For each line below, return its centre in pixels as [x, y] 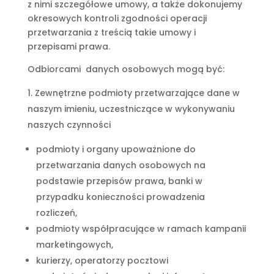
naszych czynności [69, 125]
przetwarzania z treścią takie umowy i [111, 32]
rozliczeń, [56, 213]
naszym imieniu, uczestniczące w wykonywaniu [131, 109]
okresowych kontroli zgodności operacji [117, 18]
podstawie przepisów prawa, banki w [119, 181]
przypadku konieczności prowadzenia [120, 197]
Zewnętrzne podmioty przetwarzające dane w [137, 93]
